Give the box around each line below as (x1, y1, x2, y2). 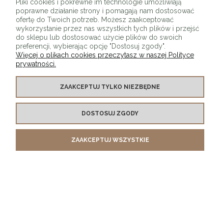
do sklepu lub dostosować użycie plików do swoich (16, 33, 182, 41)
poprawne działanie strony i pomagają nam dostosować (16, 7, 194, 15)
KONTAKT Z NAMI (10, 95, 66, 105)
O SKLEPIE (10, 67, 40, 76)
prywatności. (16, 60, 56, 68)
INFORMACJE (10, 181, 50, 190)
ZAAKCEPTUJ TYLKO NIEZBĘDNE (60, 83, 160, 90)
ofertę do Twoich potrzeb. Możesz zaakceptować (16, 16, 174, 24)
